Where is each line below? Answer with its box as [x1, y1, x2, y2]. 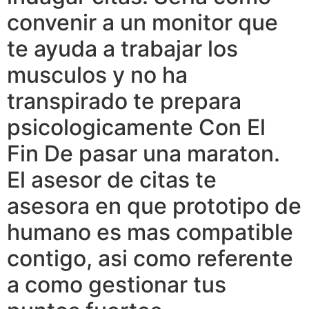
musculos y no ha [7, 61, 188, 88]
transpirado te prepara [7, 87, 241, 114]
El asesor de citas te [7, 166, 217, 193]
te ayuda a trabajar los [7, 34, 238, 62]
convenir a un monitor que [7, 8, 278, 36]
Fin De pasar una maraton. [7, 139, 280, 167]
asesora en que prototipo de [7, 192, 301, 219]
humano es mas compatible [7, 218, 293, 246]
